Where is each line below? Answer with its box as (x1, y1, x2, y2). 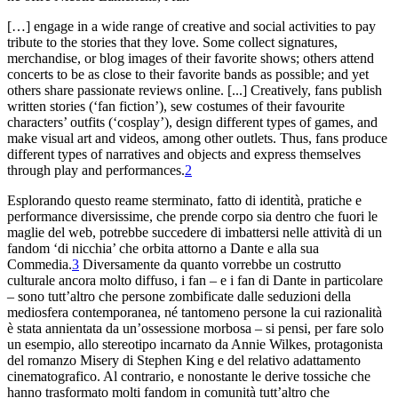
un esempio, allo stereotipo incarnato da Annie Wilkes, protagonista (7, 336, 383, 352)
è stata (7, 320, 42, 336)
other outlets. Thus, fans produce (201, 130, 387, 146)
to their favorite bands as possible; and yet (131, 66, 369, 82)
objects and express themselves (184, 146, 361, 162)
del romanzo (7, 352, 80, 368)
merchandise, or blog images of (7, 50, 182, 66)
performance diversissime (7, 208, 149, 224)
